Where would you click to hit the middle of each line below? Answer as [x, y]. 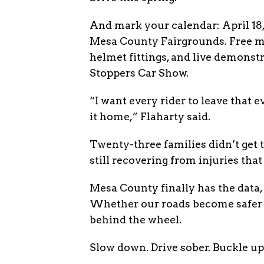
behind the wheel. [136, 220]
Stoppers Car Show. [139, 73]
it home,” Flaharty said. [150, 116]
